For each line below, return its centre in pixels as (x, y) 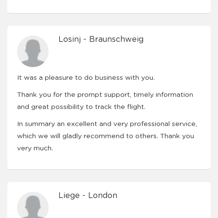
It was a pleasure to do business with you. (86, 78)
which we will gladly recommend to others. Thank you (106, 136)
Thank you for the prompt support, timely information (105, 95)
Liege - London (88, 196)
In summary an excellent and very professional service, (107, 124)
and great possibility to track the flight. (81, 107)
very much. (35, 148)
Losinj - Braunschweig (101, 39)
